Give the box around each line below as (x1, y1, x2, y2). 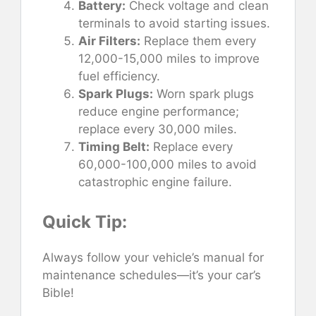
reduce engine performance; (78, 104, 239, 119)
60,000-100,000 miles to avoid (78, 157, 257, 172)
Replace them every (140, 34, 256, 49)
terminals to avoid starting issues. (78, 16, 270, 31)
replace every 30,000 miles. (78, 122, 237, 137)
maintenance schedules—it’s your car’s (42, 267, 261, 282)
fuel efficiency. (78, 69, 160, 84)
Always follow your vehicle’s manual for (42, 250, 264, 265)
